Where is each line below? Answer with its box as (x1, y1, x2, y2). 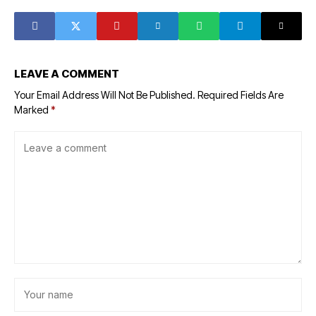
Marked (14, 104, 51, 116)
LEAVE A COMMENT (14, 67, 119, 80)
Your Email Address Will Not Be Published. (14, 89, 195, 101)
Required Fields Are (197, 89, 284, 101)
